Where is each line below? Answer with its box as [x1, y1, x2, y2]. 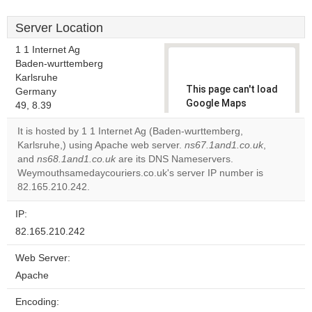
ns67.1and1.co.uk [185, 140, 263, 150]
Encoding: [15, 297, 59, 307]
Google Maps [186, 97, 247, 109]
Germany [15, 86, 56, 97]
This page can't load [186, 84, 278, 95]
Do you [196, 142, 222, 152]
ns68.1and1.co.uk [37, 154, 116, 164]
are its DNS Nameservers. [116, 154, 233, 164]
